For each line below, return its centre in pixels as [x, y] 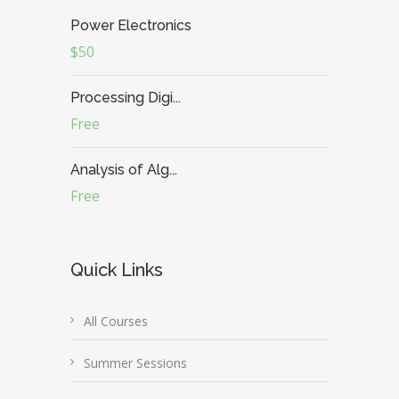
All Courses [116, 321]
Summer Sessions [135, 363]
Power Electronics [131, 25]
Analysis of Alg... [124, 170]
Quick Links [117, 270]
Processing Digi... [126, 98]
